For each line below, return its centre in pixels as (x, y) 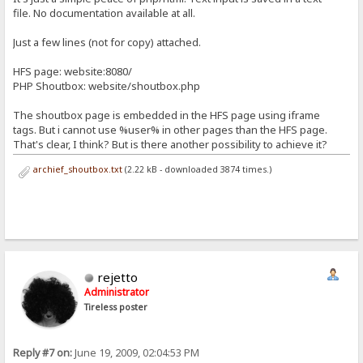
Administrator (117, 292)
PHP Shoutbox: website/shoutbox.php (107, 86)
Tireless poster (116, 307)
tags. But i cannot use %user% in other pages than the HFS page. (171, 130)
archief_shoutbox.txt (76, 169)
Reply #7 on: (43, 352)
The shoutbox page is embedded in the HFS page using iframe (167, 115)
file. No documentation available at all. (105, 13)
